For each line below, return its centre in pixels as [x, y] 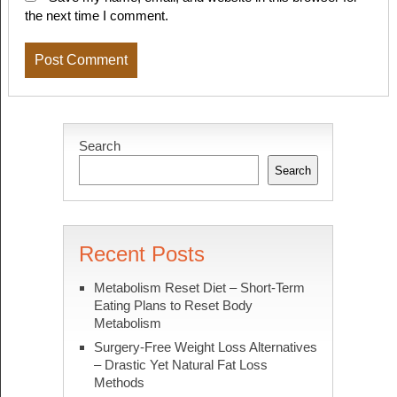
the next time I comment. [96, 16]
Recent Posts [141, 254]
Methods [119, 383]
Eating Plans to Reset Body [173, 306]
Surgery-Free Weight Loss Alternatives [205, 347]
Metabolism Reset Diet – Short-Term [199, 288]
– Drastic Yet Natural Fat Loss [180, 365]
